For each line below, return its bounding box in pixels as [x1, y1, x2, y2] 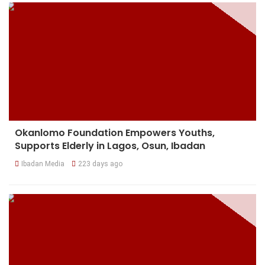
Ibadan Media [21, 160, 64, 169]
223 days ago [78, 160, 122, 169]
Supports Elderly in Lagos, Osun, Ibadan [15, 139, 205, 153]
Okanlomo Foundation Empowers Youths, [15, 126, 215, 140]
